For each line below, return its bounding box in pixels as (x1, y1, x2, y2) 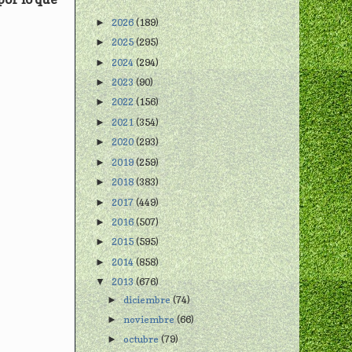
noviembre (123, 313, 178, 325)
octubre (123, 333, 162, 346)
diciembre (123, 293, 174, 306)
